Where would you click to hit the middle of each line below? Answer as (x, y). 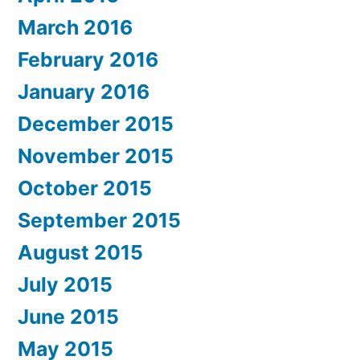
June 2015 (68, 316)
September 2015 (99, 220)
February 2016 (88, 59)
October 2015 (85, 188)
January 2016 (84, 91)
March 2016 (75, 27)
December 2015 (96, 123)
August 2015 (80, 252)
